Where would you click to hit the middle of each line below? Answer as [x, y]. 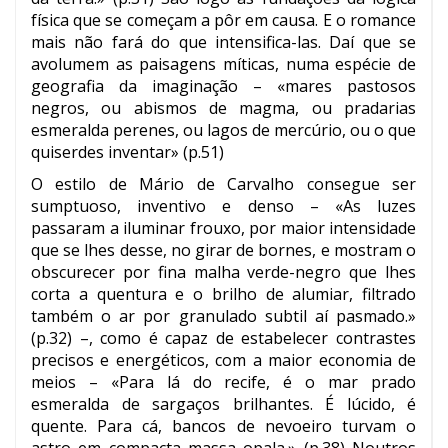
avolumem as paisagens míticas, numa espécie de [223, 64]
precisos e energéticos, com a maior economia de [223, 360]
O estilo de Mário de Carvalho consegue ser [223, 184]
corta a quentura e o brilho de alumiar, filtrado [223, 294]
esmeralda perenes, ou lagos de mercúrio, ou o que [223, 130]
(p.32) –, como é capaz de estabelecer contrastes [223, 338]
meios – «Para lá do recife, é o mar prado [223, 382]
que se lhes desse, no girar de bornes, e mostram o [223, 250]
